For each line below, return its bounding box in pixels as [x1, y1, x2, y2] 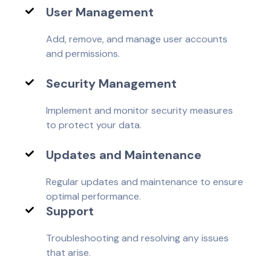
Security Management [46, 75, 177, 91]
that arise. [46, 246, 91, 259]
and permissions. [46, 47, 120, 60]
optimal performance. [46, 189, 142, 203]
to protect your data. [46, 118, 142, 131]
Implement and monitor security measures [46, 103, 233, 117]
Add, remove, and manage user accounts [46, 32, 228, 45]
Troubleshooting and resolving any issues [46, 231, 229, 244]
